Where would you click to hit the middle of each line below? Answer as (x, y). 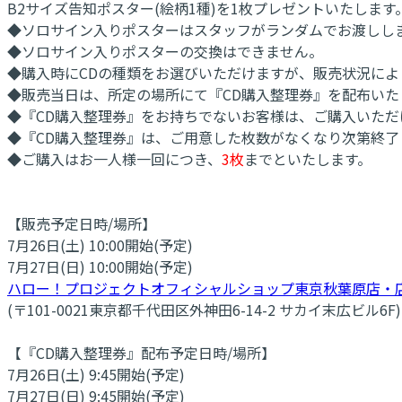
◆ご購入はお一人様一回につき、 (114, 158)
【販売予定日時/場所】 (82, 223)
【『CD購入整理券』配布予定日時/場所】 (141, 352)
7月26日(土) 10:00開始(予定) (100, 245)
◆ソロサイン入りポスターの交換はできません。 (165, 51)
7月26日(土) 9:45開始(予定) (96, 374)
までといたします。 (308, 158)
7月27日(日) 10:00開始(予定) (100, 266)
